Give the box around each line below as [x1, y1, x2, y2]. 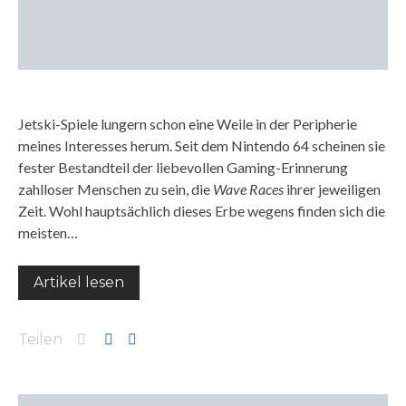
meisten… [18, 224, 78, 241]
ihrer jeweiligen [284, 180, 381, 198]
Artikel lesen [34, 274, 124, 291]
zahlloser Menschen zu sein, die [18, 180, 213, 198]
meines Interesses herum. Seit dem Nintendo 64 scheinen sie [18, 137, 385, 154]
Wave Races [213, 180, 284, 198]
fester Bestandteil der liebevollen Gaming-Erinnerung [18, 159, 348, 176]
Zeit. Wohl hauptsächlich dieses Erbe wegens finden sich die [18, 202, 385, 219]
